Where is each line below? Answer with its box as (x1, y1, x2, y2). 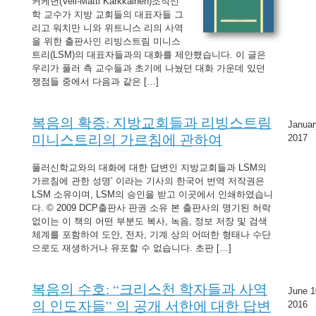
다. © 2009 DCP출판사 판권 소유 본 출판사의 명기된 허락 (32, 202, 272, 213)
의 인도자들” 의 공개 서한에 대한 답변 (32, 296, 272, 315)
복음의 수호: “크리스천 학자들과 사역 (32, 279, 268, 298)
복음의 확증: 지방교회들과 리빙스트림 (32, 112, 272, 131)
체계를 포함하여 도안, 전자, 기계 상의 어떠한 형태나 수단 (32, 229, 272, 240)
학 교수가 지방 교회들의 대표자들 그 (32, 9, 184, 20)
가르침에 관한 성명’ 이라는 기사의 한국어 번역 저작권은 (32, 176, 265, 186)
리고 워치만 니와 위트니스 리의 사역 (32, 23, 184, 33)
